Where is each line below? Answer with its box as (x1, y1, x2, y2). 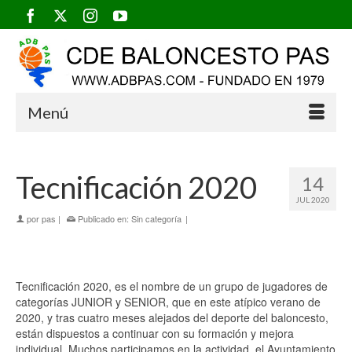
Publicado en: (75, 211, 131, 225)
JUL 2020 (295, 194, 330, 204)
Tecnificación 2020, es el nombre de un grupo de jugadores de (16, 277, 328, 294)
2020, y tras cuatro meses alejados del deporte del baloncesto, (16, 309, 328, 325)
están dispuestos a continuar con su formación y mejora (16, 324, 294, 341)
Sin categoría (131, 211, 181, 225)
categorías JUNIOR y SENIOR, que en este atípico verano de (16, 293, 321, 310)
